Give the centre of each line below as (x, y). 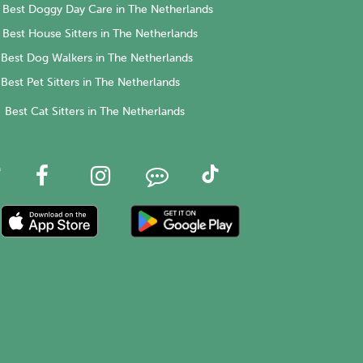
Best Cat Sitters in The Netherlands (95, 112)
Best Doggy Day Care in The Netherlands (108, 10)
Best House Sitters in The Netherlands (100, 34)
